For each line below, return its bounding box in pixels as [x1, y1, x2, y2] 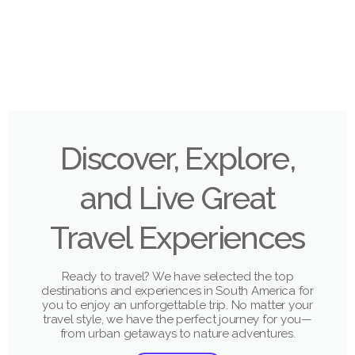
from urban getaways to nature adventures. [59, 326, 296, 341]
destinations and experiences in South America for [41, 283, 314, 298]
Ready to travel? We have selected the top [61, 269, 294, 284]
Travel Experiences [50, 218, 305, 256]
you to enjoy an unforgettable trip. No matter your [42, 297, 313, 312]
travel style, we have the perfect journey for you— [43, 311, 312, 326]
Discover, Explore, [59, 139, 296, 177]
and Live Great [79, 178, 276, 216]
